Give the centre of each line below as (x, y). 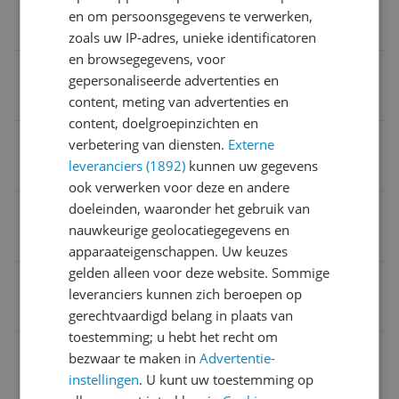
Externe (252, 144)
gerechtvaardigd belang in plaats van (181, 315)
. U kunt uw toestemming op (227, 379)
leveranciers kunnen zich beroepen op (186, 294)
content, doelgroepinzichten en (164, 123)
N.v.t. (40, 171)
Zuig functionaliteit (86, 281)
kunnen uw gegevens (252, 166)
